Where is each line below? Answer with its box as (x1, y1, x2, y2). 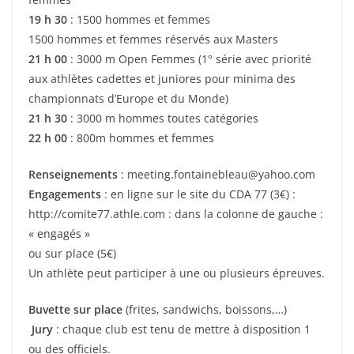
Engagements (28, 186, 101, 201)
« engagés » (28, 225, 90, 241)
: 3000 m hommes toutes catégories (67, 110, 258, 126)
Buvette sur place (28, 301, 122, 317)
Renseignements (28, 166, 118, 182)
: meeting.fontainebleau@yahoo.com (118, 166, 315, 182)
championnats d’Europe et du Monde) (28, 90, 228, 106)
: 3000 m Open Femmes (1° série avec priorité (67, 51, 311, 66)
